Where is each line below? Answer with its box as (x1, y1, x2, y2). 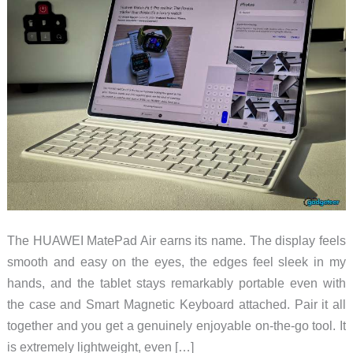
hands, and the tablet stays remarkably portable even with (6, 276, 347, 290)
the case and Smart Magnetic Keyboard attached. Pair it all (6, 297, 347, 311)
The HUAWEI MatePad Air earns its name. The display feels (6, 233, 347, 247)
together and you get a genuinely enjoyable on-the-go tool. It (6, 318, 347, 333)
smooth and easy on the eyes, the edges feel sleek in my (6, 255, 347, 269)
